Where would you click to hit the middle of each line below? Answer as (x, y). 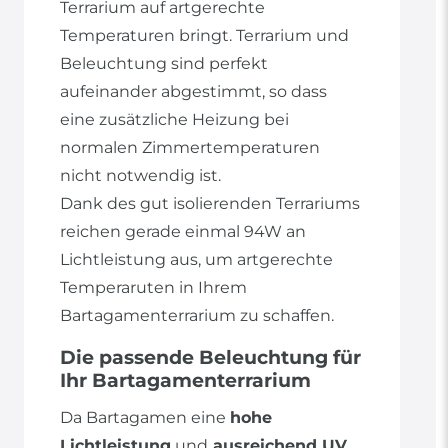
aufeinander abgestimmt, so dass (193, 92)
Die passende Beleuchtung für (210, 358)
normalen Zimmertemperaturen (190, 148)
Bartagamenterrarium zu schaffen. (197, 316)
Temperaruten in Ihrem (153, 288)
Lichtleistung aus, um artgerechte (196, 260)
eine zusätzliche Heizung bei (174, 120)
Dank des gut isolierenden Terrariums (210, 204)
